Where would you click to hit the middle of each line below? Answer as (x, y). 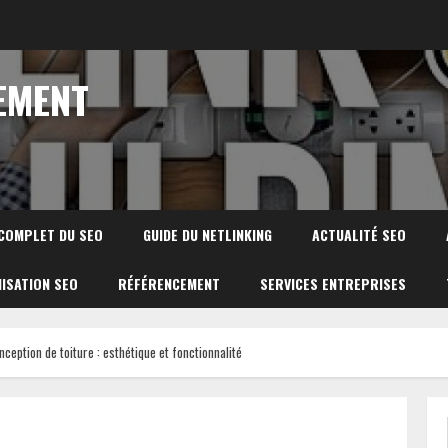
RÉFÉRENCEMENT (169, 283)
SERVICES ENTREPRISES (333, 283)
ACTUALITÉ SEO (359, 234)
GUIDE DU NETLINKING (207, 234)
